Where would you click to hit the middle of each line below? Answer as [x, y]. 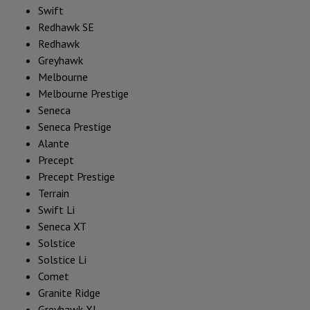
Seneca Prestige [75, 127]
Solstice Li [62, 259]
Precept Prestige [76, 176]
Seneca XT [62, 226]
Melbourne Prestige [83, 93]
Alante [54, 143]
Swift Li [56, 210]
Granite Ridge [69, 293]
